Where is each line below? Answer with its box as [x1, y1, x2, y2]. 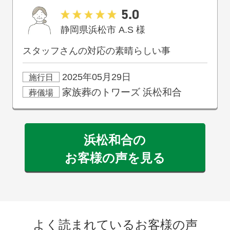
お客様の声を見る [64, 150, 165, 165]
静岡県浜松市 [61, 24, 117, 35]
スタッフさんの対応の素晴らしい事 [23, 46, 171, 56]
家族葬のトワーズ [62, 86, 140, 98]
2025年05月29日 [59, 72, 131, 83]
